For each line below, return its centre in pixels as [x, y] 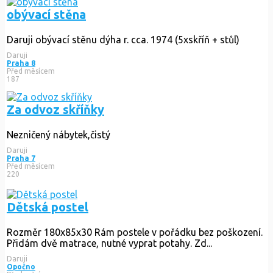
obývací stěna [46, 14]
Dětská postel [48, 207]
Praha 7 [21, 158]
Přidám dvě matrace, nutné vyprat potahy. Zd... [109, 243]
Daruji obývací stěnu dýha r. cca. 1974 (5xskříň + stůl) [123, 39]
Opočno [21, 266]
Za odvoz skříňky [55, 109]
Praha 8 [21, 63]
